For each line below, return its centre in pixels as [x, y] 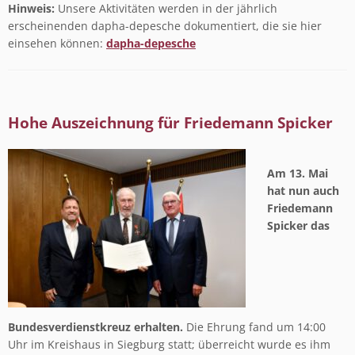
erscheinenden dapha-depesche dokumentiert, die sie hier [165, 25]
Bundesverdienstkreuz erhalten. [95, 327]
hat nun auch [303, 190]
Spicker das [299, 225]
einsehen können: [57, 43]
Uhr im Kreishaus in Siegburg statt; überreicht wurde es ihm [169, 344]
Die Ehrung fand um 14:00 [254, 327]
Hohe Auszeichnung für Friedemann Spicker [170, 122]
